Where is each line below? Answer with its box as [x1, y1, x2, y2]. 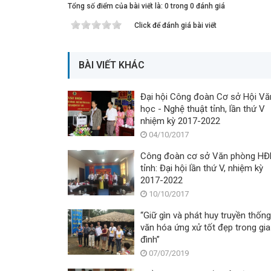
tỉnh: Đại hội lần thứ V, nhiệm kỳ [140, 163, 263, 174]
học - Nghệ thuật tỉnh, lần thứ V [140, 103, 265, 114]
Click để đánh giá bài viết [134, 21, 217, 30]
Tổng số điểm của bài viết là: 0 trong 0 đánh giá [68, 2, 225, 10]
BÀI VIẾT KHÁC [79, 59, 145, 71]
